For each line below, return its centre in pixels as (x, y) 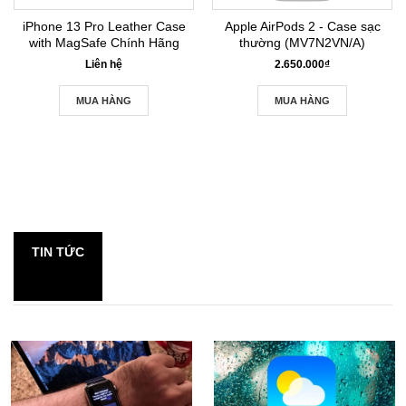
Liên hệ (104, 64)
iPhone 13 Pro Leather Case (104, 26)
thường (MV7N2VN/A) (302, 42)
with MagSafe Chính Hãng (104, 42)
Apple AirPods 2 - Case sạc (302, 26)
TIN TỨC (58, 251)
